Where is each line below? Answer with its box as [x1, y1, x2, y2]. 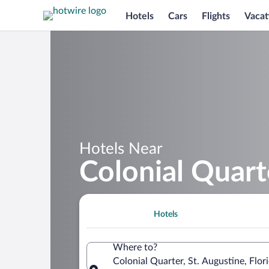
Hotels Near [79, 141, 162, 157]
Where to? [113, 242, 157, 252]
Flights [202, 11, 230, 21]
